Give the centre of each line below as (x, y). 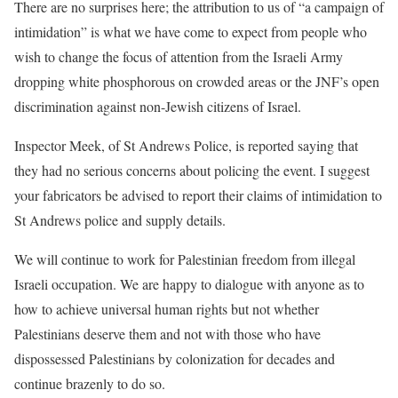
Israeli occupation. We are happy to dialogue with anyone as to (189, 284)
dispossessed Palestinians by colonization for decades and (175, 358)
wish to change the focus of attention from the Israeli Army (179, 56)
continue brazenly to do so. (90, 383)
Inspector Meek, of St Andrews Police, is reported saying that (186, 145)
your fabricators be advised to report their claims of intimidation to (198, 195)
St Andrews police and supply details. (120, 220)
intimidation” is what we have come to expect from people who (191, 32)
